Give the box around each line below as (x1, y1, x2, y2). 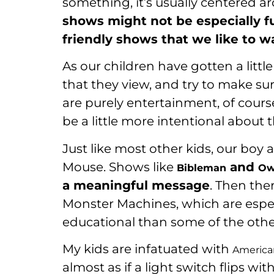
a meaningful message (62, 177, 210, 193)
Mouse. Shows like (62, 159, 177, 174)
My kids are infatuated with (62, 242, 232, 257)
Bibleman (177, 161, 226, 174)
